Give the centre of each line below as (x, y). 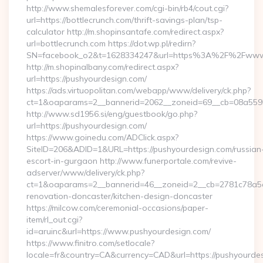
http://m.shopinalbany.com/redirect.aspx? (102, 67)
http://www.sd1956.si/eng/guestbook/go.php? (112, 114)
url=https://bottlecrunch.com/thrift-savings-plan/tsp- (124, 20)
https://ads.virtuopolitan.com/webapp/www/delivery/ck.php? (139, 90)
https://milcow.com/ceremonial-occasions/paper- (117, 208)
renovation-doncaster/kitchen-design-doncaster (119, 196)
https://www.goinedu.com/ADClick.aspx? (102, 137)
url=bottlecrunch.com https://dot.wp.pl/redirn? (111, 43)
